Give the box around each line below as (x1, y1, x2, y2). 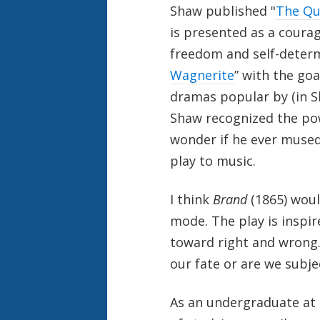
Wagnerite (169, 66, 234, 84)
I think (169, 190, 213, 208)
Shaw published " (169, 1, 276, 19)
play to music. (169, 151, 256, 169)
